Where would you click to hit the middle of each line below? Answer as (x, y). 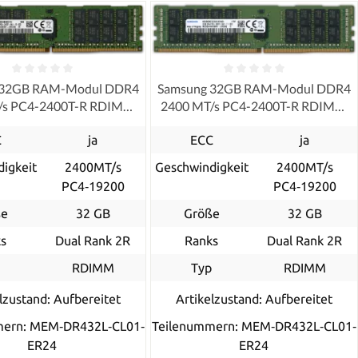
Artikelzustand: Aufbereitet (254, 299)
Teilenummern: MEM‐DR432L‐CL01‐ (254, 326)
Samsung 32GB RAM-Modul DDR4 (254, 89)
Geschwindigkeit (201, 167)
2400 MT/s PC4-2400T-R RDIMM (254, 106)
